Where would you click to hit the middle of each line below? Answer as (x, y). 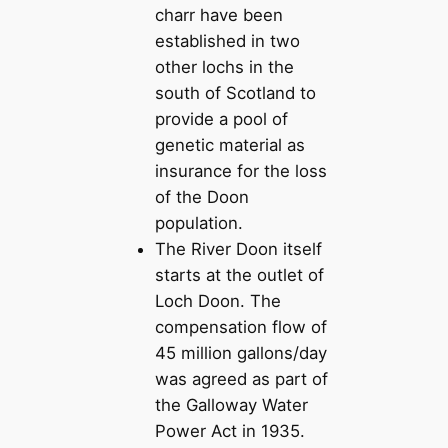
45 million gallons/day (241, 353)
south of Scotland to (236, 93)
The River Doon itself (239, 249)
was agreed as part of (242, 379)
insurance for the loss (241, 171)
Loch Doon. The (218, 301)
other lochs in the (225, 67)
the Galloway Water (232, 405)
